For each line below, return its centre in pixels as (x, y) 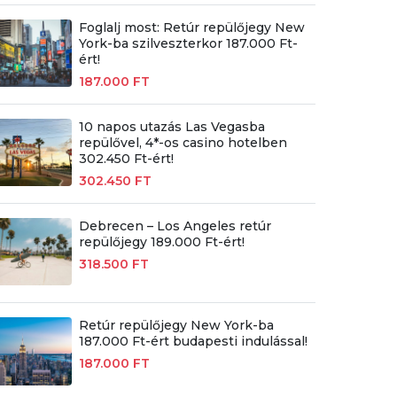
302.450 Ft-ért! (126, 158)
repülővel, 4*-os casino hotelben (183, 142)
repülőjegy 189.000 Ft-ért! (161, 242)
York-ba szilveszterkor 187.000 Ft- (188, 43)
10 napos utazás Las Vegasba (171, 126)
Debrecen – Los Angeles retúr (175, 226)
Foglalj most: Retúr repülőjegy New (191, 27)
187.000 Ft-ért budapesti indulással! (193, 342)
